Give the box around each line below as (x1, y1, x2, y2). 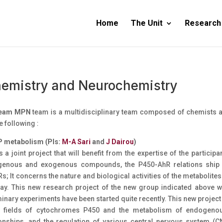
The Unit (130, 18, 163, 28)
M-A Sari (61, 137, 91, 146)
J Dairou (106, 137, 134, 146)
